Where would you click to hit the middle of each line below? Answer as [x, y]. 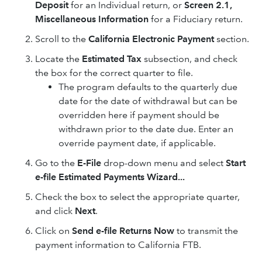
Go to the [56, 163]
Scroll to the [62, 39]
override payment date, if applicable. [137, 143]
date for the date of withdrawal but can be [148, 101]
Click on [54, 231]
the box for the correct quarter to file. [114, 73]
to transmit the [206, 231]
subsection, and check [189, 59]
